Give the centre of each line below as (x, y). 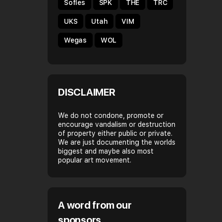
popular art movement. (95, 160)
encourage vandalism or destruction (117, 124)
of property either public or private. (115, 133)
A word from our (95, 205)
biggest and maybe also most (106, 151)
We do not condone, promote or (111, 115)
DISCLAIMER (87, 92)
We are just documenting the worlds (117, 142)
